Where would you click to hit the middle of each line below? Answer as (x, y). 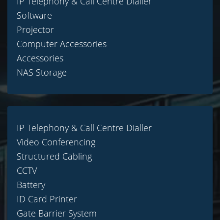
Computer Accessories (62, 44)
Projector (35, 30)
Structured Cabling (54, 156)
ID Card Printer (47, 199)
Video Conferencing (56, 142)
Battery (31, 185)
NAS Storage (42, 72)
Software (34, 15)
